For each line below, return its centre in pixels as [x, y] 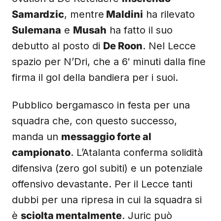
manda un [37, 137]
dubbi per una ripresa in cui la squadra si [107, 200]
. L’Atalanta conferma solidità [137, 152]
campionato [41, 152]
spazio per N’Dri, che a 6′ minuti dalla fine [109, 62]
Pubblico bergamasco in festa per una [101, 105]
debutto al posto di [57, 46]
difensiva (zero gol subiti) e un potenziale [107, 168]
